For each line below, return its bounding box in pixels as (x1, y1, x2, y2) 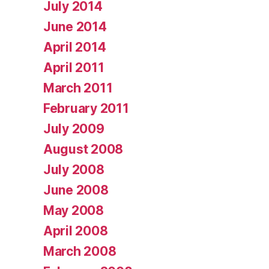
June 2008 (43, 182, 109, 198)
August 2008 (43, 141, 124, 157)
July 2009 (43, 121, 104, 136)
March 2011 (43, 80, 113, 95)
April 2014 (43, 39, 106, 55)
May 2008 (43, 202, 104, 218)
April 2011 (43, 59, 104, 75)
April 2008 (43, 223, 108, 238)
